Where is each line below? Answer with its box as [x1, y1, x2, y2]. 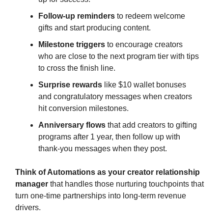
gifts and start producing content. [38, 24, 151, 32]
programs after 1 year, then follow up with [38, 133, 180, 141]
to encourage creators [105, 40, 183, 49]
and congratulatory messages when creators [38, 92, 192, 101]
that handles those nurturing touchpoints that [50, 180, 204, 189]
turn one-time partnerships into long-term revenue [15, 192, 186, 200]
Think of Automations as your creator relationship [15, 168, 200, 177]
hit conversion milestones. [38, 104, 129, 113]
